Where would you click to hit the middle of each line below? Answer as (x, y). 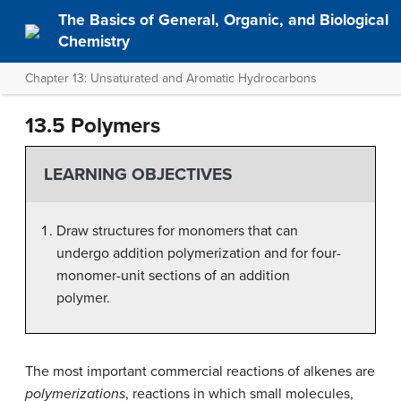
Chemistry (94, 42)
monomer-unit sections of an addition (173, 275)
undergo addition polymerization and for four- (199, 253)
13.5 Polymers (93, 126)
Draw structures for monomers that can (177, 230)
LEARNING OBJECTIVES (138, 175)
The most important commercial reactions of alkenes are (200, 371)
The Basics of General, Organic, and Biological (224, 20)
